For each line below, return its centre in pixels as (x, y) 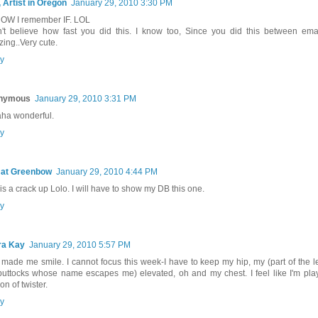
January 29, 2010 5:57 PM (80, 245)
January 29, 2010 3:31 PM (86, 98)
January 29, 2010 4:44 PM (107, 171)
